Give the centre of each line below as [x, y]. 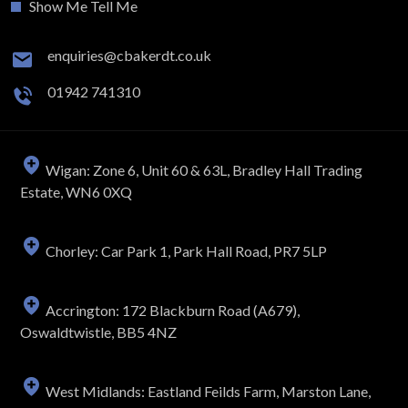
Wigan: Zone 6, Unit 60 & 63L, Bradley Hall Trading [203, 170]
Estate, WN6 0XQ [76, 192]
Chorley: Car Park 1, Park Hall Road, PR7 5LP [185, 251]
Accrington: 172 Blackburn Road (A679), [171, 311]
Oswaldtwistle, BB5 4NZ [98, 332]
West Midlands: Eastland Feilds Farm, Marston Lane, [207, 392]
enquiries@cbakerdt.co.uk [129, 56]
